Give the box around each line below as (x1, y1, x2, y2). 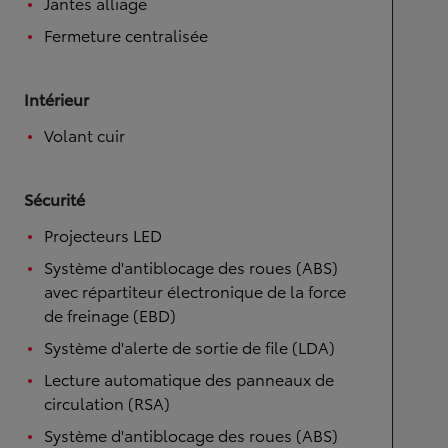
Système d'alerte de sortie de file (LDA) (44, 335, 335, 358)
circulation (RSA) (44, 391, 170, 414)
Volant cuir (44, 123, 125, 146)
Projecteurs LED (44, 223, 162, 246)
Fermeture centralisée (44, 23, 208, 46)
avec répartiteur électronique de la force (44, 279, 346, 302)
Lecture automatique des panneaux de (44, 367, 334, 390)
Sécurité (24, 187, 85, 210)
